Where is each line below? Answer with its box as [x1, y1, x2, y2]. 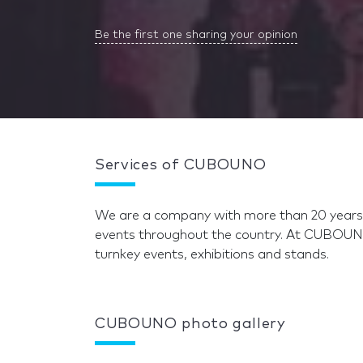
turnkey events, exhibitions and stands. [95, 248, 329, 261]
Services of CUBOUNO [95, 158, 267, 173]
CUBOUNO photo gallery [95, 317, 286, 331]
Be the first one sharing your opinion [95, 29, 297, 41]
